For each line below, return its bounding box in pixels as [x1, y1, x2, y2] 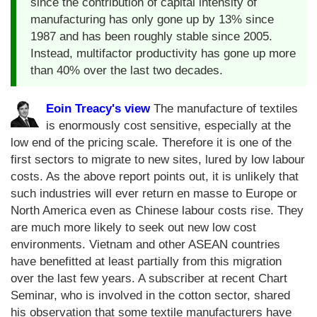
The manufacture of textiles [150, 101, 298, 115]
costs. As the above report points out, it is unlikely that [11, 169, 299, 183]
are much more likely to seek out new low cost [11, 220, 256, 234]
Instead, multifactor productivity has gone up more [30, 46, 296, 60]
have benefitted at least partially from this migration [11, 254, 282, 268]
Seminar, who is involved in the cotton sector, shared [11, 288, 290, 302]
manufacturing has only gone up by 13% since [30, 12, 274, 26]
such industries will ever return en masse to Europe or [11, 186, 297, 200]
